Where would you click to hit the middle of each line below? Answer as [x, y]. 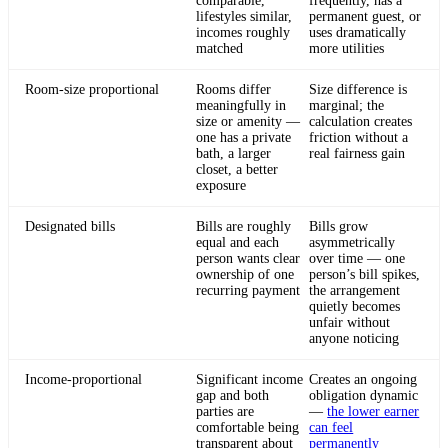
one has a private [243, 138]
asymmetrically [352, 243]
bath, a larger [233, 154]
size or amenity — [247, 122]
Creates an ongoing [363, 380]
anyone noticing [354, 339]
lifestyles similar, [243, 17]
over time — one [357, 259]
